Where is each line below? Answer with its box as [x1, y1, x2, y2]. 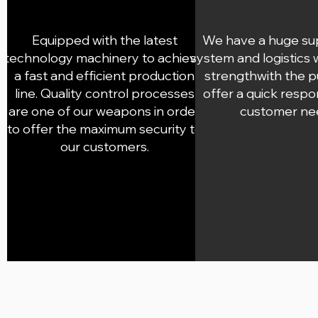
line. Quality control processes [14, 85, 194, 102]
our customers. [60, 138, 149, 155]
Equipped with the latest [31, 32, 177, 48]
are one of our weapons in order [9, 103, 201, 119]
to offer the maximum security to [6, 121, 202, 137]
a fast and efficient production [14, 67, 195, 84]
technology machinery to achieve [4, 50, 205, 66]
